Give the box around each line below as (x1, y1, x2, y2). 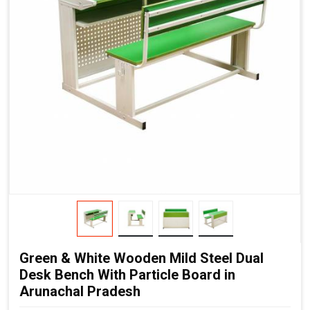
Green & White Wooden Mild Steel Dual (19, 249, 264, 266)
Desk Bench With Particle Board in (19, 266, 235, 283)
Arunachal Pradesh (19, 282, 140, 300)
